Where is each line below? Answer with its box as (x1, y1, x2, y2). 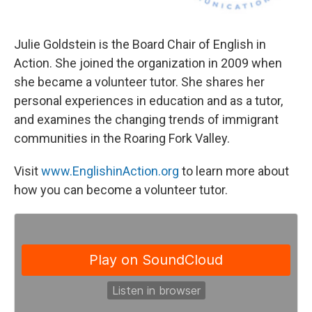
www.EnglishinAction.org (41, 163, 179, 178)
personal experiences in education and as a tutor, (14, 93, 283, 108)
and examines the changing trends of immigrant (14, 111, 279, 127)
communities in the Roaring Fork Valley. (14, 130, 233, 146)
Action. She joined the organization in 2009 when (14, 55, 282, 70)
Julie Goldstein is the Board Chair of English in (14, 36, 266, 52)
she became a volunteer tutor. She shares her (14, 74, 265, 89)
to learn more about (179, 163, 289, 178)
